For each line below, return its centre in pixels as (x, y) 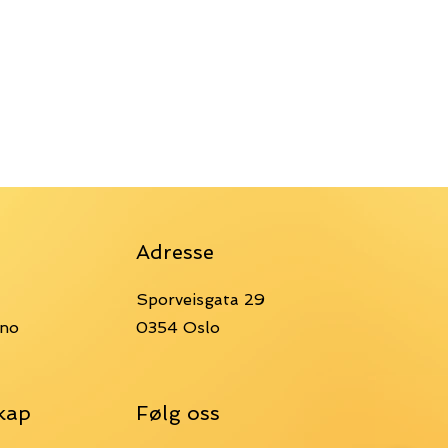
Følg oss (178, 413)
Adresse (175, 252)
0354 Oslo (178, 327)
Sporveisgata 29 (200, 299)
